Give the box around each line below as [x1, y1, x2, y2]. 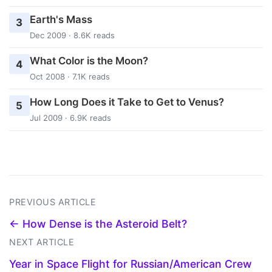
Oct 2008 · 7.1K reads [29, 71, 110, 81]
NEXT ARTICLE [9, 236, 74, 247]
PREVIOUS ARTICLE [9, 196, 96, 207]
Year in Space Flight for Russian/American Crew [9, 257, 252, 270]
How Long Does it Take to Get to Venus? [29, 95, 224, 108]
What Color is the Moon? [29, 54, 148, 67]
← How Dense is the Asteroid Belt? [9, 217, 187, 230]
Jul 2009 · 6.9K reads [29, 112, 111, 123]
